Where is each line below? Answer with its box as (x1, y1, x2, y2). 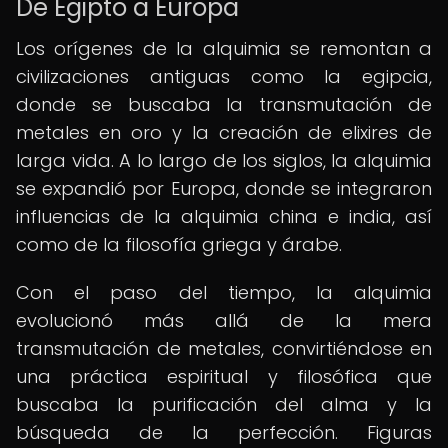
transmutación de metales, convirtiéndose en (16, 336, 432, 361)
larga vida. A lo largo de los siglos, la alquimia (16, 148, 432, 173)
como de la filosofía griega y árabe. (16, 232, 342, 257)
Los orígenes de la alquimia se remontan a (16, 36, 432, 61)
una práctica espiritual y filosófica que (16, 364, 432, 389)
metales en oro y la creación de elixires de (16, 120, 432, 145)
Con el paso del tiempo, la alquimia (16, 280, 432, 305)
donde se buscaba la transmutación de (16, 92, 432, 117)
